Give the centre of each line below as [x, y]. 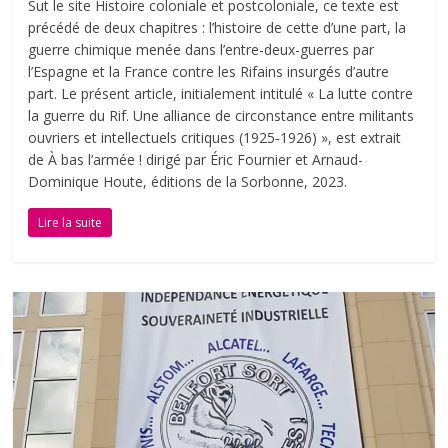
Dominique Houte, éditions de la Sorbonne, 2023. [188, 181]
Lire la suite [70, 222]
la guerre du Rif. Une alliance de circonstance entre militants [221, 115]
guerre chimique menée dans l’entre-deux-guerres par [201, 49]
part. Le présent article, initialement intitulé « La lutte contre [221, 93]
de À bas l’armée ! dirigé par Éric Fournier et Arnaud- [196, 159]
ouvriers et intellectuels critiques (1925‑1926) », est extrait [215, 137]
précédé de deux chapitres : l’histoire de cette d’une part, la [217, 27]
